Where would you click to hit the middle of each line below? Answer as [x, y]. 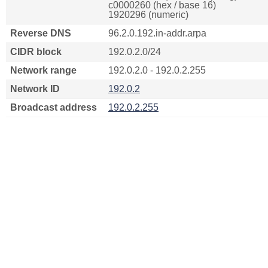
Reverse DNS [41, 33]
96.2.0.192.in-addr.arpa [157, 33]
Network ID [35, 89]
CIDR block [36, 52]
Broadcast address [54, 107]
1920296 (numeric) [148, 15]
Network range [43, 70]
